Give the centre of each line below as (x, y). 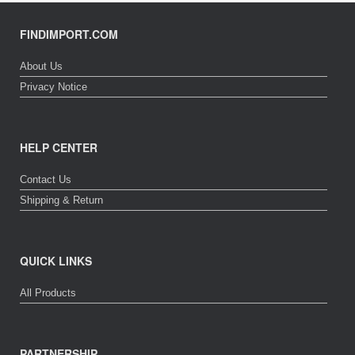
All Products (48, 293)
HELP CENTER (59, 148)
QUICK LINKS (56, 261)
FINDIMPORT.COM (69, 34)
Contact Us (46, 180)
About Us (41, 67)
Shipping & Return (61, 200)
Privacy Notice (53, 87)
